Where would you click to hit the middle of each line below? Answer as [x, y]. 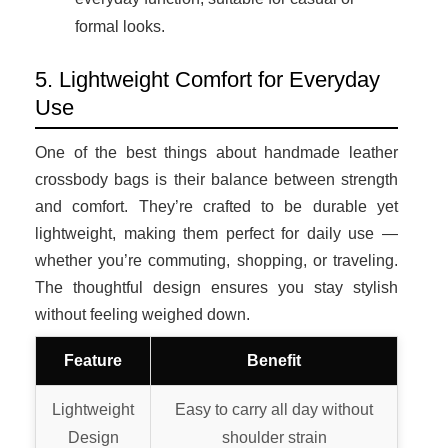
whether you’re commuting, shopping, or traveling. [216, 260]
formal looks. [120, 26]
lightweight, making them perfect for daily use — [216, 233]
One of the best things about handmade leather [216, 152]
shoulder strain [274, 437]
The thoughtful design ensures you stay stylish [216, 287]
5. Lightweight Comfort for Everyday [207, 79]
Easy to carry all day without [274, 409]
